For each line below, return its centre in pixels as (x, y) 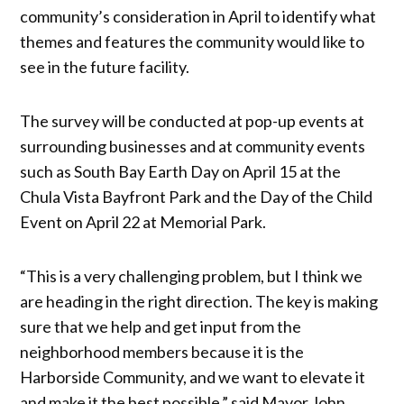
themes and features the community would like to (193, 41)
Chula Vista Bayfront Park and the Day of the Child (197, 196)
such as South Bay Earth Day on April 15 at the (181, 171)
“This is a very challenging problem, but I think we (192, 275)
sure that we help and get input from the (161, 326)
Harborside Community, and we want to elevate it (193, 376)
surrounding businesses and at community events (193, 146)
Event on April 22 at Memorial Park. (143, 221)
